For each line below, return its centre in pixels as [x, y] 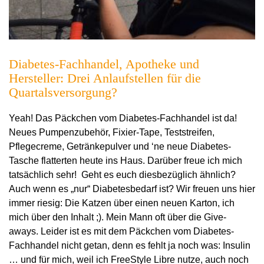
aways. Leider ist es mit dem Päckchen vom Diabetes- [121, 231]
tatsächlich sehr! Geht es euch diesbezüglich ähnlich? [122, 174]
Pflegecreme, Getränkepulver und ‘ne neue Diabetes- [120, 146]
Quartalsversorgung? [63, 92]
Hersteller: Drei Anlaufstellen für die [105, 78]
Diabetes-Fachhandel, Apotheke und [104, 64]
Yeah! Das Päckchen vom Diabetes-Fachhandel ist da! [123, 118]
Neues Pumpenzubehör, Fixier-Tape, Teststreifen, [112, 132]
